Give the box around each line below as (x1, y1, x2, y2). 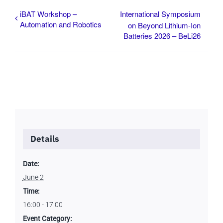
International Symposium (120, 8, 201, 19)
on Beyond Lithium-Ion (128, 20, 201, 31)
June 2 (22, 173, 44, 181)
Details (30, 133, 59, 144)
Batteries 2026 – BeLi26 (123, 30, 201, 41)
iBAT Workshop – (20, 8, 77, 19)
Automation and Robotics (20, 19, 102, 29)
